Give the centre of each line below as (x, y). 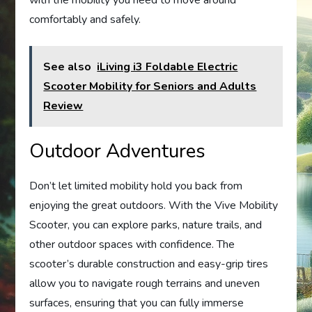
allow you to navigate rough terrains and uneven (145, 284)
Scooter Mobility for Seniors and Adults (150, 87)
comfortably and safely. (85, 20)
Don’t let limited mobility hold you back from (136, 186)
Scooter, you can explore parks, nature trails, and (146, 225)
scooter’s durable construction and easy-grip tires (149, 264)
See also (68, 67)
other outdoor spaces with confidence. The (132, 245)
